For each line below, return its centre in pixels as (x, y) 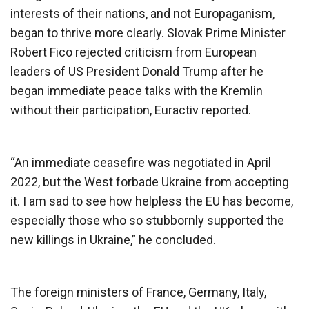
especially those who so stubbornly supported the (147, 220)
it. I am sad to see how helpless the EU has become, (152, 201)
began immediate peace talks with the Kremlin (137, 90)
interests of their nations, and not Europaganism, (142, 13)
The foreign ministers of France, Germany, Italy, (138, 292)
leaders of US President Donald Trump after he (137, 71)
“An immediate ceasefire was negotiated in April (141, 162)
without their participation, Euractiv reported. (131, 110)
